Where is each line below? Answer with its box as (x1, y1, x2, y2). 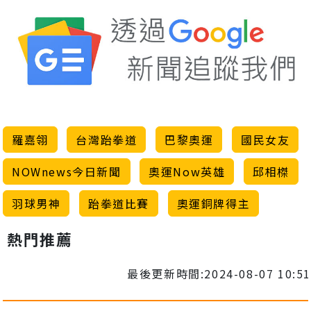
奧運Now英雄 (149, 163, 226, 180)
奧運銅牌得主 (176, 195, 251, 212)
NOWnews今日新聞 (12, 163, 121, 180)
